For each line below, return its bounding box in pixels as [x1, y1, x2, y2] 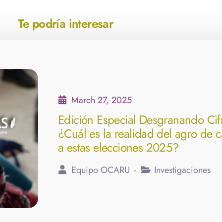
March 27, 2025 [71, 93, 132, 107]
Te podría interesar [17, 14, 113, 32]
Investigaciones [154, 163, 211, 176]
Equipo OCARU [71, 163, 132, 176]
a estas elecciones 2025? [58, 138, 179, 156]
